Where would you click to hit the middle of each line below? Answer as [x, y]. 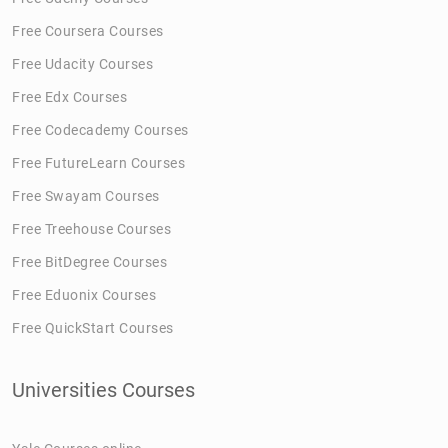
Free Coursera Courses [88, 30]
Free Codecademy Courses [100, 129]
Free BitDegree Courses [89, 261]
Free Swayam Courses [86, 195]
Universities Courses [103, 389]
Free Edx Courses [69, 96]
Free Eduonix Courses [84, 294]
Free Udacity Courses [82, 63]
